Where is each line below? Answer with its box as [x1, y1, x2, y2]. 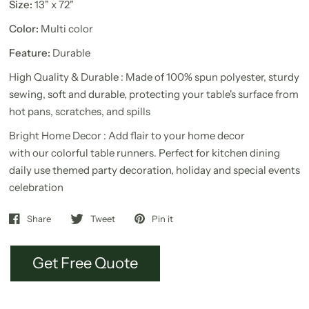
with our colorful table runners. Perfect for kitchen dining [8, 146, 280, 159]
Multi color [38, 22, 93, 35]
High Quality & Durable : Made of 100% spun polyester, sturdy [8, 70, 299, 83]
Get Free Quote [32, 254, 138, 272]
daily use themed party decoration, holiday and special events [8, 163, 300, 177]
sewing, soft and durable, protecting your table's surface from [8, 88, 299, 101]
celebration [8, 181, 63, 194]
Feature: [8, 46, 50, 59]
